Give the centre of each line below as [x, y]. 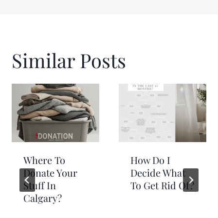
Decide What [158, 172]
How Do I [150, 160]
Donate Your [50, 172]
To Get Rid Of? [162, 185]
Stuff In [40, 185]
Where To [44, 160]
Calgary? [43, 198]
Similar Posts [69, 60]
